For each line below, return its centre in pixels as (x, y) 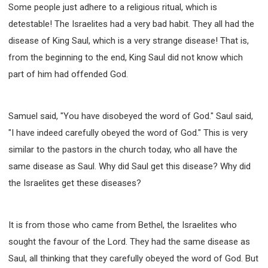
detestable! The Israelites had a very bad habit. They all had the (131, 24)
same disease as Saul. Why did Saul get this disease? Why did (130, 166)
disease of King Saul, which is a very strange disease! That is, (129, 40)
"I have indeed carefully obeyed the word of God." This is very (128, 133)
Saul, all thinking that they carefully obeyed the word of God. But (133, 258)
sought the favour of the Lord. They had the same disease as (129, 241)
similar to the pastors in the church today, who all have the (123, 149)
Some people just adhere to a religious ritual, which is (113, 7)
